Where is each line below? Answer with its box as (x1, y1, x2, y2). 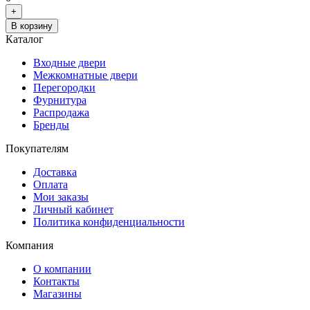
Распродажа (33, 107, 89, 119)
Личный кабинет (33, 203, 113, 216)
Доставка (33, 166, 77, 179)
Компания (6, 239, 53, 252)
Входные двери (33, 57, 106, 69)
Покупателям (6, 143, 69, 155)
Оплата (33, 179, 68, 191)
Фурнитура (33, 94, 86, 107)
